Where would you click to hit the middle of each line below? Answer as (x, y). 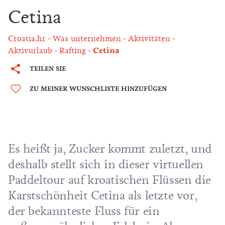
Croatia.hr (27, 39)
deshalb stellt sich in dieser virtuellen (106, 164)
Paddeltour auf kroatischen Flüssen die (109, 180)
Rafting (73, 51)
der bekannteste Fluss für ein (84, 211)
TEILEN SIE (48, 69)
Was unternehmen (87, 39)
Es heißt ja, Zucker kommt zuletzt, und (110, 149)
